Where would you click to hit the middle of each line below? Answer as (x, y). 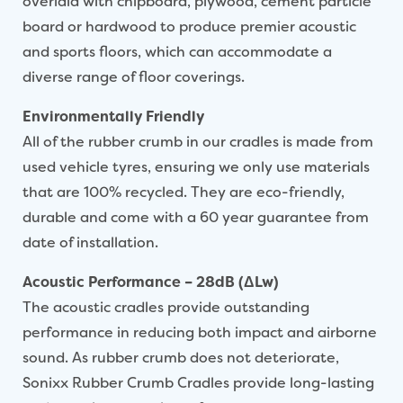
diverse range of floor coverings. (134, 76)
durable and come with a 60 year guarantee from (196, 217)
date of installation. (90, 242)
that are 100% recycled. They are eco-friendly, (184, 192)
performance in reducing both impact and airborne (200, 332)
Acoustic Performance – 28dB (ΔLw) (151, 282)
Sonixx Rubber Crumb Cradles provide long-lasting (198, 382)
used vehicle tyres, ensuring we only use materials (196, 166)
